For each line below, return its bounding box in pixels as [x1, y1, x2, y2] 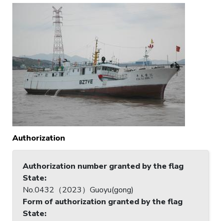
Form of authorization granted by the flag [23, 196, 183, 207]
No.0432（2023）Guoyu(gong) [23, 184, 134, 195]
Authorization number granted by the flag [23, 160, 184, 172]
